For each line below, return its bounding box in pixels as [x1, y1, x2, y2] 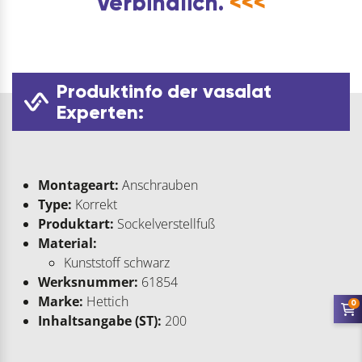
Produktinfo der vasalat [57, 79, 271, 103]
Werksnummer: [38, 273, 138, 292]
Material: [38, 234, 97, 253]
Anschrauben [119, 176, 198, 195]
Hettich [83, 293, 128, 311]
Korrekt [72, 196, 117, 214]
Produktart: [38, 215, 114, 234]
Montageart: [38, 176, 119, 195]
